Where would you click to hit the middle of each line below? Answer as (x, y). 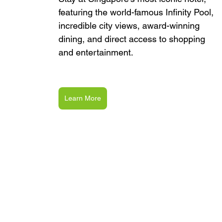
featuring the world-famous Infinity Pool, (137, 12)
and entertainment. (96, 52)
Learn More (83, 98)
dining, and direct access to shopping (133, 39)
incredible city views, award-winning (130, 25)
